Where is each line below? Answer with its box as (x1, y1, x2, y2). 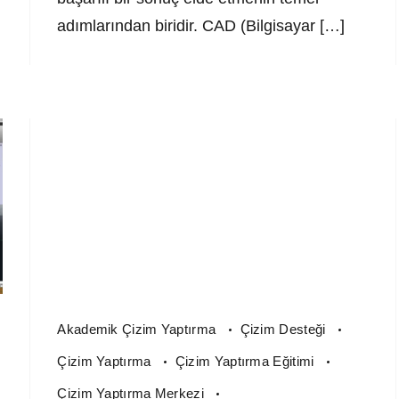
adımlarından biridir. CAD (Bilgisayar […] (57, 17, 346, 36)
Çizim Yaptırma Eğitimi (175, 353, 318, 369)
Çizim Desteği (240, 321, 330, 337)
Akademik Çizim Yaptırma (57, 321, 220, 337)
